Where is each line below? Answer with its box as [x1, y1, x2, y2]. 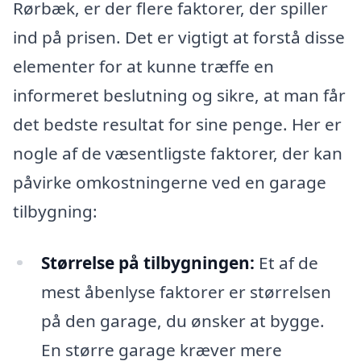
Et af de [254, 251, 318, 274]
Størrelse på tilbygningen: [40, 251, 255, 274]
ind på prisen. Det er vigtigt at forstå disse [13, 25, 345, 48]
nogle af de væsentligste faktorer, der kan [13, 141, 342, 164]
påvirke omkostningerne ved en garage [13, 170, 326, 193]
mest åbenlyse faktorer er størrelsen [40, 280, 331, 303]
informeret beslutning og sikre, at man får [13, 83, 346, 106]
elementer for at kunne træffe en [13, 54, 274, 77]
